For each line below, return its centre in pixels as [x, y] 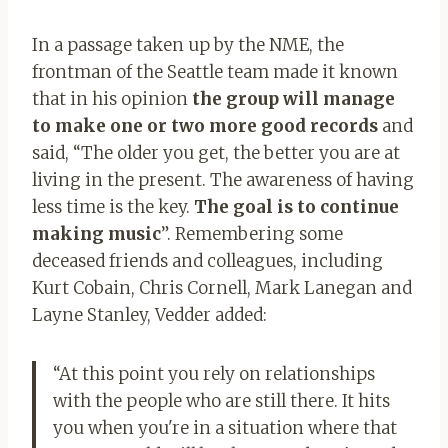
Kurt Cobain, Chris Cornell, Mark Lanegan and [222, 287]
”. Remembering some [252, 233]
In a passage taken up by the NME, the [188, 44]
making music [96, 233]
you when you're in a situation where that [225, 427]
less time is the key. [113, 206]
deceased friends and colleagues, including [207, 260]
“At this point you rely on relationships [214, 373]
